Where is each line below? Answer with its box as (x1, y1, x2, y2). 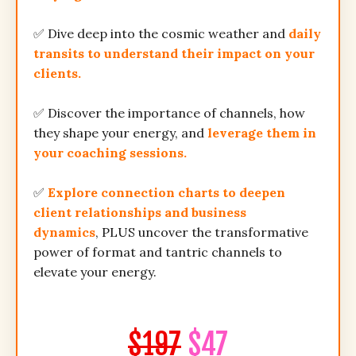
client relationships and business (33, 204, 246, 221)
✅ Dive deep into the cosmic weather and (33, 25, 288, 42)
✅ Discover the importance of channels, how (33, 105, 305, 122)
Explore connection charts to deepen (48, 184, 285, 201)
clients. (33, 65, 81, 82)
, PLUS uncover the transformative (95, 224, 308, 241)
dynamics (33, 224, 95, 241)
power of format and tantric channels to (33, 244, 282, 261)
